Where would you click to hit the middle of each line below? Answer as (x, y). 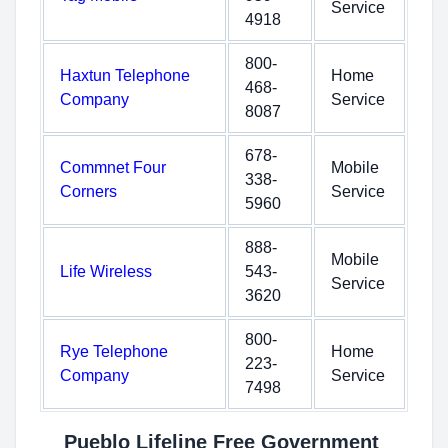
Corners (88, 191)
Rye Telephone (114, 351)
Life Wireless (106, 271)
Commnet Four (113, 167)
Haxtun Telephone (125, 75)
